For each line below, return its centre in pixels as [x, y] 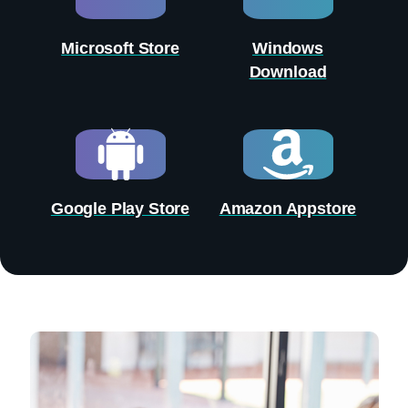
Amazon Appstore [288, 209]
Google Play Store [120, 209]
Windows [288, 49]
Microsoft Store [120, 49]
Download [288, 72]
